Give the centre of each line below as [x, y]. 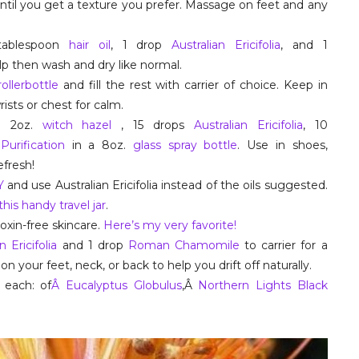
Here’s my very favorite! [169, 225]
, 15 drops [153, 125]
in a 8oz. [99, 145]
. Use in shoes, [282, 145]
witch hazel [77, 125]
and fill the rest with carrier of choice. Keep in [193, 85]
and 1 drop [93, 245]
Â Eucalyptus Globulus [117, 285]
